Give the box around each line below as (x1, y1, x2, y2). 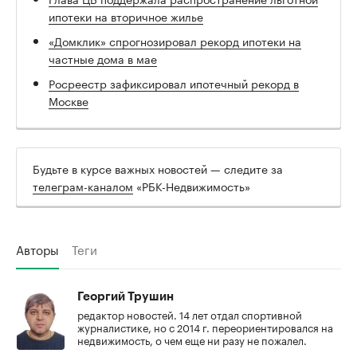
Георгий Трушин (77, 290, 174, 303)
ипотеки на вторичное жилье (49, 6, 203, 25)
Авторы (16, 238, 59, 258)
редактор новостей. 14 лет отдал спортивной (77, 305, 302, 322)
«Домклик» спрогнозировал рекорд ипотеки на (49, 31, 301, 49)
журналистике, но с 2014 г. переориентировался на (77, 318, 333, 335)
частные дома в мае (49, 49, 157, 67)
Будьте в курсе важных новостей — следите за (33, 159, 283, 177)
